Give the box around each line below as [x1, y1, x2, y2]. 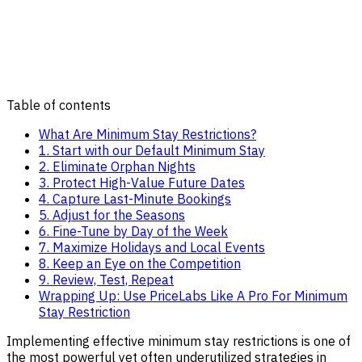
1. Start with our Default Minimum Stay [39, 141, 265, 158]
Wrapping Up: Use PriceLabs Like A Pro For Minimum [39, 287, 347, 304]
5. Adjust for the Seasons [39, 206, 185, 223]
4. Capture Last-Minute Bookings [39, 190, 231, 207]
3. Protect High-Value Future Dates [39, 174, 245, 191]
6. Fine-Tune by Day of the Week [39, 222, 228, 239]
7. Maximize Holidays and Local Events [39, 238, 265, 255]
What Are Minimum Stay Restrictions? [39, 125, 256, 142]
